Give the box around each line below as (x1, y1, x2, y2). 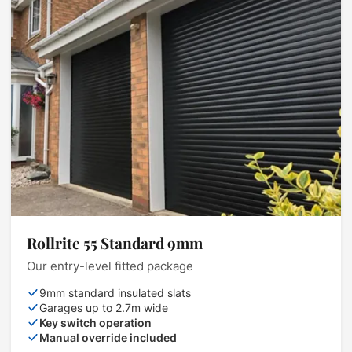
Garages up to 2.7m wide (39, 301, 168, 315)
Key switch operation (39, 316, 152, 330)
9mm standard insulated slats (39, 286, 191, 300)
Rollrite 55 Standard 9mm (27, 233, 203, 254)
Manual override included (39, 331, 177, 345)
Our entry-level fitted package (27, 259, 193, 274)
